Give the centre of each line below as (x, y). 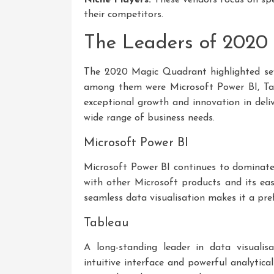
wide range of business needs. (149, 118)
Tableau (106, 223)
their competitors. (124, 14)
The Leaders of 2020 (176, 43)
